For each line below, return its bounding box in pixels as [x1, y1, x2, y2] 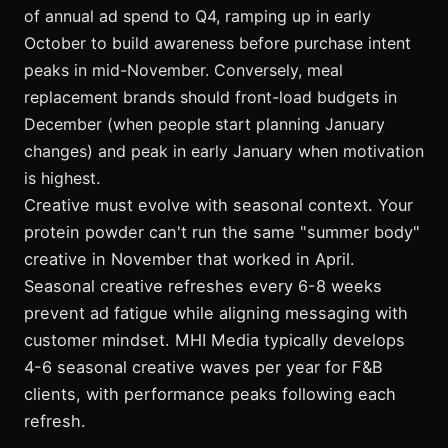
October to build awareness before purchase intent [24, 32, 411, 53]
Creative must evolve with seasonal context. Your [24, 194, 413, 215]
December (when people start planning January [24, 113, 385, 134]
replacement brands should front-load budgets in [24, 86, 397, 107]
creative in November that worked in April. [24, 248, 355, 269]
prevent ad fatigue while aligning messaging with [24, 302, 408, 323]
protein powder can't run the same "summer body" [24, 221, 420, 242]
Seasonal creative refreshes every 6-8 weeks [24, 275, 382, 296]
